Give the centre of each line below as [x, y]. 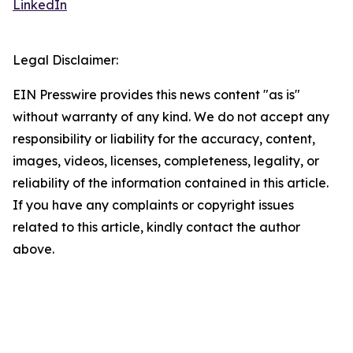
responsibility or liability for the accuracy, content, [164, 139]
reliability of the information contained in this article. [171, 183]
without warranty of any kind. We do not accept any [171, 117]
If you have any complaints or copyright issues [153, 205]
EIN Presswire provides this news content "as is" [156, 95]
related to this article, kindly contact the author [156, 227]
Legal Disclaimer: [65, 60]
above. [33, 249]
